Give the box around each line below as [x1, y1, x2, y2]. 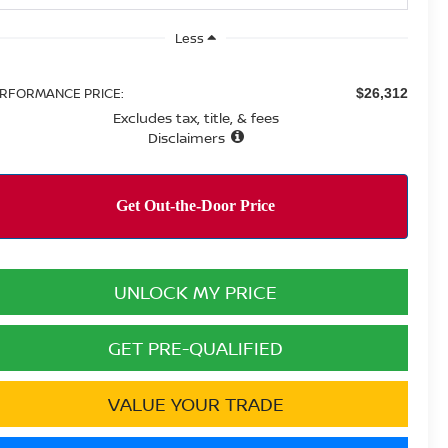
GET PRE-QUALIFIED [108, 335, 283, 360]
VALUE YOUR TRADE [107, 391, 284, 416]
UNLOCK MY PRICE [114, 279, 277, 304]
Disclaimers [147, 127, 225, 147]
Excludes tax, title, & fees [112, 107, 279, 127]
